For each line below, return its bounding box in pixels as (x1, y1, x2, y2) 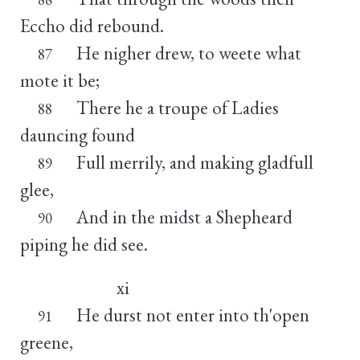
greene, (20, 329, 73, 354)
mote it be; (20, 67, 100, 92)
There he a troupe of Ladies (76, 95, 279, 120)
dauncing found (20, 122, 135, 147)
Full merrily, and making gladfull (76, 149, 313, 174)
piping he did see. (20, 231, 148, 256)
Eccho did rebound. (20, 13, 164, 38)
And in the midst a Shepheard (76, 204, 292, 229)
